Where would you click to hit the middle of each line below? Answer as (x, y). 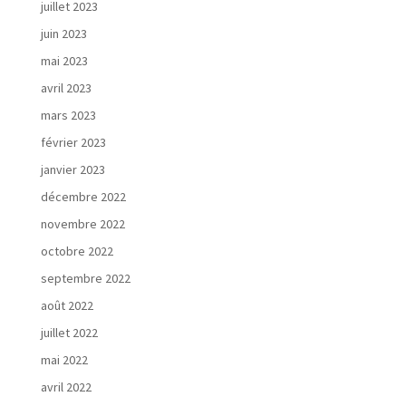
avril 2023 (66, 88)
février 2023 (73, 142)
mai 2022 (64, 360)
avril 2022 (66, 387)
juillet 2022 (69, 333)
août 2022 (67, 305)
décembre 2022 (83, 197)
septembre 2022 (85, 278)
